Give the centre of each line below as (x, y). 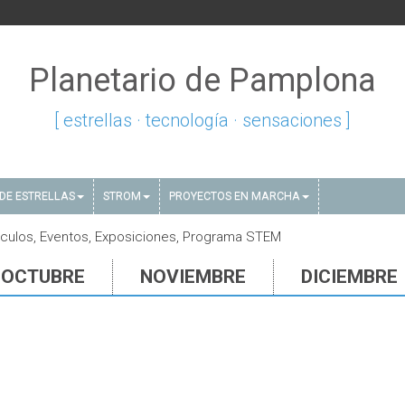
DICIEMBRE (349, 277)
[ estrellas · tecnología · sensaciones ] (202, 120)
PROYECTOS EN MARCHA (235, 196)
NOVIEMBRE (193, 277)
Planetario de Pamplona (202, 80)
